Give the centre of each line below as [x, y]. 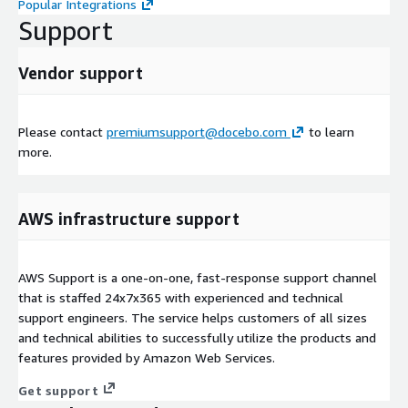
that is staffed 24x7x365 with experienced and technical [181, 297]
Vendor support [81, 72]
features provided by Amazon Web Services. [147, 357]
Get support [58, 390]
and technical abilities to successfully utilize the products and [197, 337]
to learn [330, 131]
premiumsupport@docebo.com [197, 131]
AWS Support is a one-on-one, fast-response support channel [198, 277]
